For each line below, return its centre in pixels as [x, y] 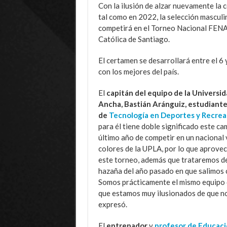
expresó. [112, 204]
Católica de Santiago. [134, 39]
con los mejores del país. [138, 72]
